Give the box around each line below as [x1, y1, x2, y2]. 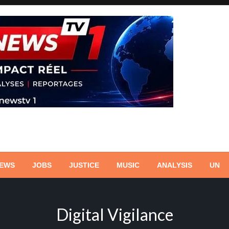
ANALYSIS [157, 161, 192, 169]
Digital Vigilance [56, 204, 173, 224]
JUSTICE [69, 161, 99, 169]
